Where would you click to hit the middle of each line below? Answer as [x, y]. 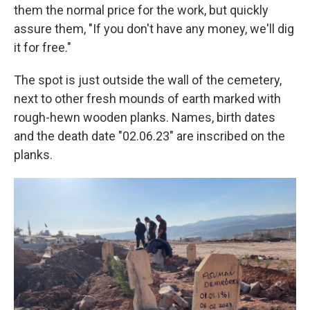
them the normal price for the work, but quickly [141, 10]
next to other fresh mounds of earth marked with [147, 99]
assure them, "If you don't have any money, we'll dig [154, 29]
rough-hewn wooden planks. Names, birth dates [145, 117]
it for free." [43, 47]
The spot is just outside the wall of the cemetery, [148, 80]
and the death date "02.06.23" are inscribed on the [149, 136]
